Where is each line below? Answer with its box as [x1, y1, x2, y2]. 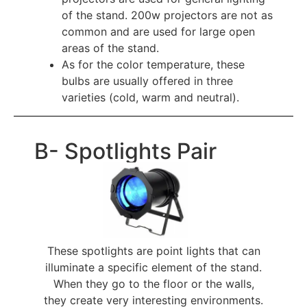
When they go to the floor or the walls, [53, 276, 254, 291]
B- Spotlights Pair [34, 137, 217, 164]
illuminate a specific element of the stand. [45, 260, 262, 274]
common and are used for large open [62, 24, 255, 38]
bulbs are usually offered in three [62, 73, 233, 88]
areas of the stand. [62, 40, 159, 55]
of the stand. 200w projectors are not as [62, 8, 273, 22]
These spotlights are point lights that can [47, 243, 260, 258]
